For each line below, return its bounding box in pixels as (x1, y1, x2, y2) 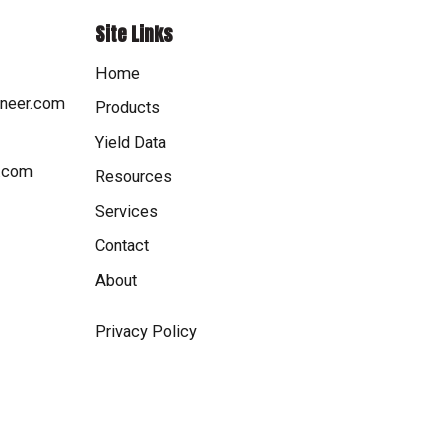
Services (95, 201, 158, 221)
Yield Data (95, 132, 166, 152)
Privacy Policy (95, 321, 197, 341)
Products (95, 98, 160, 118)
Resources (95, 167, 172, 187)
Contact (95, 236, 149, 256)
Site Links (95, 20, 173, 48)
